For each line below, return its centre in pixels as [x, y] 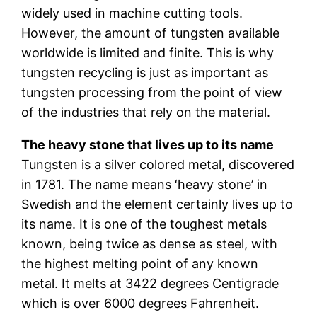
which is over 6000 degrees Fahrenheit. [140, 303]
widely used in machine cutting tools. [132, 13]
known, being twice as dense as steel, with [150, 243]
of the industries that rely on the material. [146, 112]
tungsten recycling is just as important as [145, 72]
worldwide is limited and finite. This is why [148, 52]
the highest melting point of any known [140, 263]
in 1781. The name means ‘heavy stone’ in [145, 184]
